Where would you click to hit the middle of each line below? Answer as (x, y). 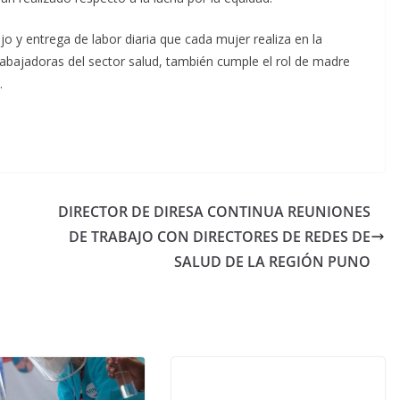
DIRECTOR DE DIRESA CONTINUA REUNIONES (214, 211)
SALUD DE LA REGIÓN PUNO (272, 261)
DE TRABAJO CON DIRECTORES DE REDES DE (220, 236)
